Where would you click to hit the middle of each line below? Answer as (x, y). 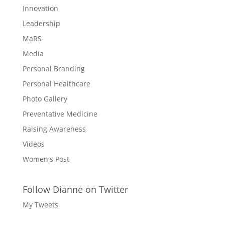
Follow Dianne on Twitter (75, 189)
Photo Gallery (45, 98)
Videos (33, 144)
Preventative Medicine (60, 114)
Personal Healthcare (56, 83)
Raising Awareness (54, 129)
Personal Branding (53, 68)
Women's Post (46, 159)
